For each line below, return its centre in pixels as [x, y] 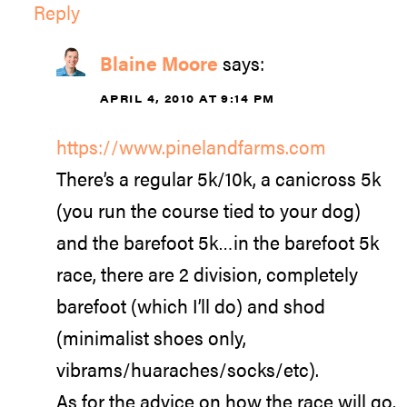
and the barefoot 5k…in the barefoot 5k [218, 241]
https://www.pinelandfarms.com [191, 146]
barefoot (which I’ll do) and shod [191, 305]
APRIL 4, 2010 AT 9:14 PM [188, 99]
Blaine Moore [159, 63]
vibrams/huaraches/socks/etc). [188, 368]
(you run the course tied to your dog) [208, 209]
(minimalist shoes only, [151, 337]
